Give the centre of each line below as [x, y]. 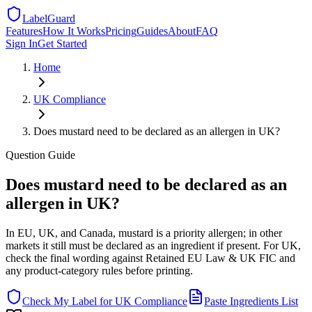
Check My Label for [69, 301]
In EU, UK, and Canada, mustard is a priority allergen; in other [144, 233]
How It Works [74, 31]
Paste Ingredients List [251, 301]
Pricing [121, 31]
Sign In [22, 44]
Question [25, 155]
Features [24, 31]
